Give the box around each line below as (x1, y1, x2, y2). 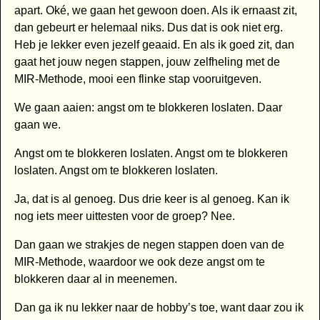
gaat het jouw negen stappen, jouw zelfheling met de (14, 56, 280, 69)
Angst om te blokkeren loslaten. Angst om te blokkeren (14, 147, 288, 160)
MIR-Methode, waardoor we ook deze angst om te (14, 256, 265, 269)
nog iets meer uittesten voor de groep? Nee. (14, 210, 235, 223)
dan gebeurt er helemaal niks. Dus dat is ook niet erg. (14, 21, 283, 34)
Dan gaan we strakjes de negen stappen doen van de (14, 239, 284, 251)
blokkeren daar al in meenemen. (14, 273, 177, 286)
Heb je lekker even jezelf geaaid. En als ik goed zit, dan (14, 39, 294, 51)
